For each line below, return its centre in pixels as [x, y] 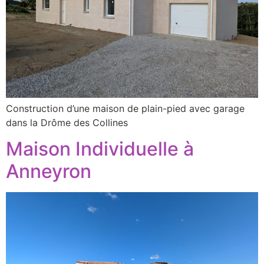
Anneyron [49, 171]
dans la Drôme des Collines [67, 122]
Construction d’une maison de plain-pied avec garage [125, 108]
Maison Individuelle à [100, 148]
